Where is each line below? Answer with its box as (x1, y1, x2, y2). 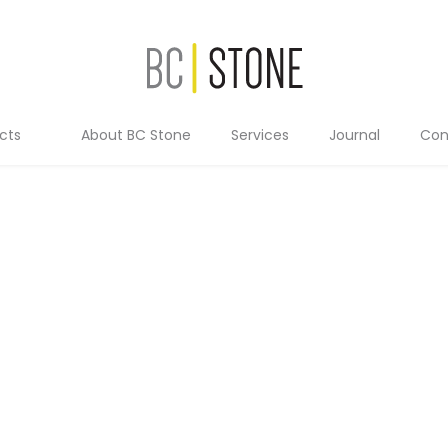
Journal (329, 125, 380, 145)
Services (231, 125, 289, 145)
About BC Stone (81, 125, 191, 145)
